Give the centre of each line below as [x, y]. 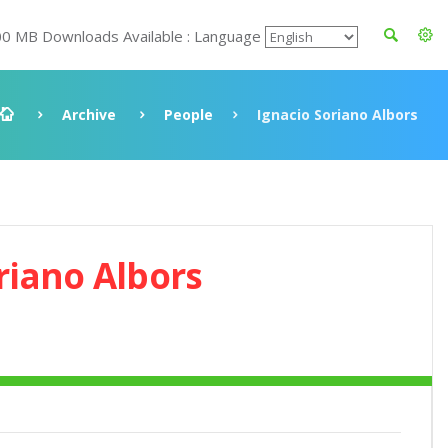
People [188, 114]
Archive [89, 114]
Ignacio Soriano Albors [337, 114]
